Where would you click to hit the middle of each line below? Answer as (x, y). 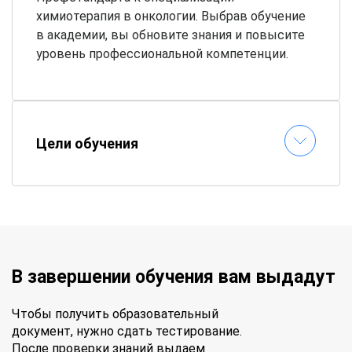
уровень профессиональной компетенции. (162, 53)
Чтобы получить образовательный (115, 313)
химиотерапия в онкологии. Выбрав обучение (171, 16)
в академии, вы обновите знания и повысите (170, 35)
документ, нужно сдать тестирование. (127, 331)
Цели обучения (87, 143)
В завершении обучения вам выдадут (174, 277)
